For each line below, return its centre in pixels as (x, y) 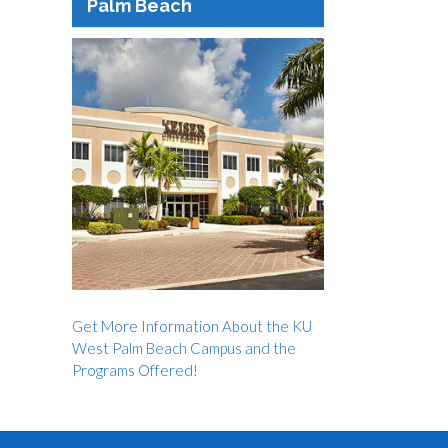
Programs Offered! (134, 369)
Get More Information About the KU (191, 325)
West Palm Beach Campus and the (183, 347)
